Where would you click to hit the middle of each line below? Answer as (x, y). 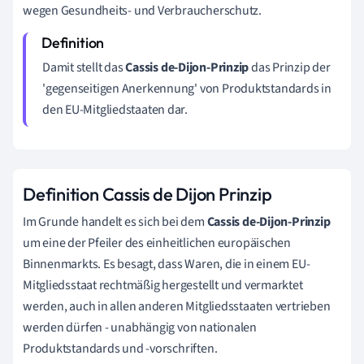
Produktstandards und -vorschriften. (120, 348)
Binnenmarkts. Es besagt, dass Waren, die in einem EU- (167, 264)
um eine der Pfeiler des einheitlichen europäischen (157, 243)
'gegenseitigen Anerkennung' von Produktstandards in (187, 88)
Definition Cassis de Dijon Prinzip (147, 194)
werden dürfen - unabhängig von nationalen (140, 327)
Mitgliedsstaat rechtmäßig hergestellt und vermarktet (163, 285)
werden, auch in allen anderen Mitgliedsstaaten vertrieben (177, 306)
